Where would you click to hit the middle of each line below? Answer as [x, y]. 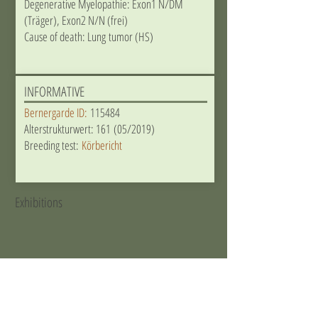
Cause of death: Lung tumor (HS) [88, 37]
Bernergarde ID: [55, 113]
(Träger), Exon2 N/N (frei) [76, 20]
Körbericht [100, 145]
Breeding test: [51, 145]
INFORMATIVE [54, 92]
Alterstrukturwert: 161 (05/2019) [89, 129]
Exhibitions [39, 202]
